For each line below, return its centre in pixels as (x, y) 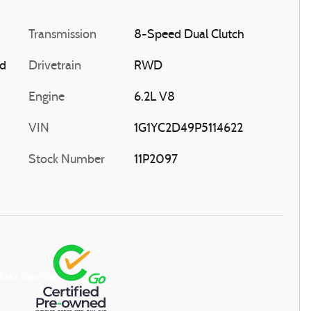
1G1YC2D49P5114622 (188, 129)
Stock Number (67, 160)
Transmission (62, 35)
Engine (47, 98)
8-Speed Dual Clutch (189, 35)
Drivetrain (55, 66)
